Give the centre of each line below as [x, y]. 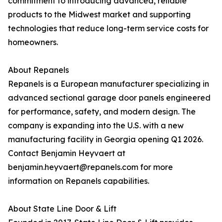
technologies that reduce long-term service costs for [108, 28]
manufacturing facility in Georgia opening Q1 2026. [106, 139]
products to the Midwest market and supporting [99, 14]
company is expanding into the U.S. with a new [96, 125]
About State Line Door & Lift [62, 209]
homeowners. [33, 42]
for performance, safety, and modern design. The [102, 111]
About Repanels [38, 70]
